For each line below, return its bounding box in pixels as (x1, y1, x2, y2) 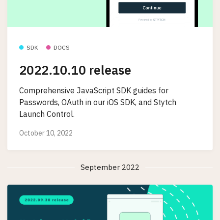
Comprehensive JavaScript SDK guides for (19, 85, 168, 96)
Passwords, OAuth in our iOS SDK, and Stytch (19, 97, 176, 108)
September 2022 (81, 163, 139, 172)
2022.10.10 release (19, 61, 131, 78)
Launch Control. (19, 109, 75, 119)
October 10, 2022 (19, 129, 73, 138)
